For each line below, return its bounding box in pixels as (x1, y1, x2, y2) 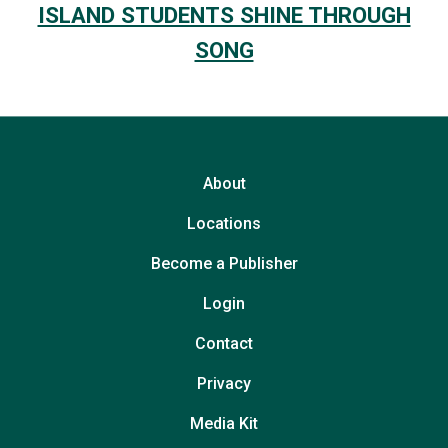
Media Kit (190, 414, 258, 433)
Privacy (197, 374, 251, 393)
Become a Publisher (150, 254, 298, 273)
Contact (195, 334, 253, 353)
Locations (187, 214, 261, 233)
